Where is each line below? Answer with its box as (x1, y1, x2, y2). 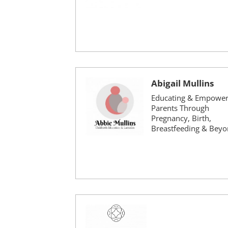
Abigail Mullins (151, 77, 214, 89)
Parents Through (151, 103, 209, 113)
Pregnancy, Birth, (151, 113, 211, 123)
